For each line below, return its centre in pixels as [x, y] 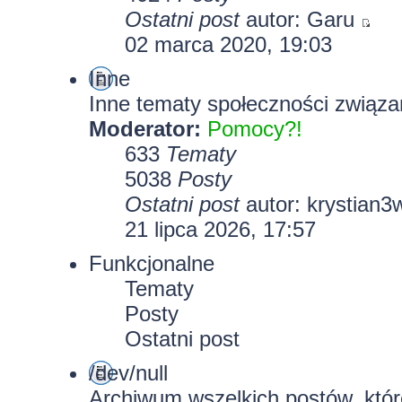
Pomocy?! [254, 129]
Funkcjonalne [151, 263]
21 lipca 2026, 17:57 [220, 229]
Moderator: [144, 129]
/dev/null [128, 373]
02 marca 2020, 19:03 [228, 44]
